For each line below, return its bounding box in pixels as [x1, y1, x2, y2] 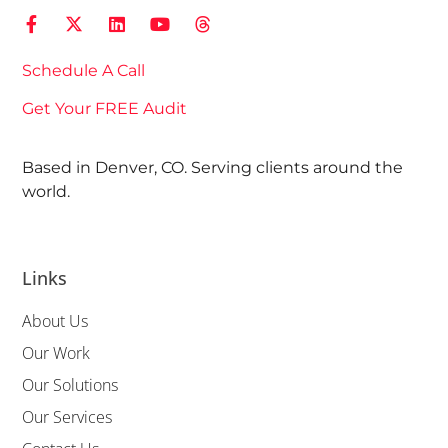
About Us [22, 310, 89, 333]
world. [22, 181, 71, 201]
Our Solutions [22, 374, 119, 397]
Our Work [22, 342, 91, 365]
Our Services [22, 406, 113, 429]
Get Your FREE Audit [22, 99, 188, 119]
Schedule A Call [22, 60, 146, 80]
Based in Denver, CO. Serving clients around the [22, 157, 404, 177]
